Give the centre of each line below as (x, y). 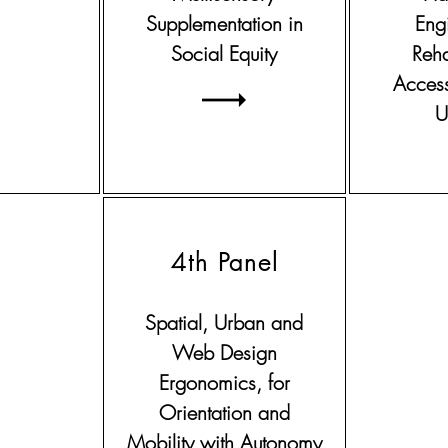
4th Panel (225, 262)
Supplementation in (224, 23)
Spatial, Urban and (224, 322)
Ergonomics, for (224, 382)
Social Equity (224, 53)
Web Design (224, 352)
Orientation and (224, 412)
